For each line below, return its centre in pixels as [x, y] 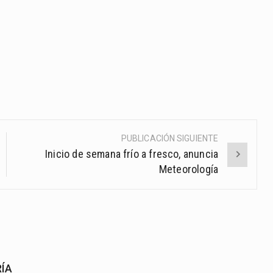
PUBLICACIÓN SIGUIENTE [170, 139]
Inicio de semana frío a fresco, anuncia [132, 154]
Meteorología [189, 169]
